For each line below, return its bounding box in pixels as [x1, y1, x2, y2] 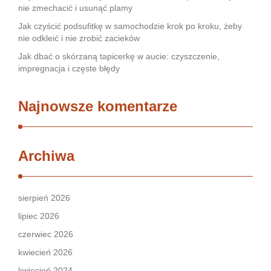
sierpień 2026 [18, 193, 70, 203]
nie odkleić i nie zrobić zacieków [18, 33, 140, 43]
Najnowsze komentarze [18, 98, 177, 114]
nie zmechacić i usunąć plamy [18, 3, 132, 13]
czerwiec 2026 [18, 229, 73, 239]
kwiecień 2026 [18, 247, 73, 257]
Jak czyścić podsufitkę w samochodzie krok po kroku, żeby [18, 21, 242, 31]
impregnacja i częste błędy [18, 64, 120, 73]
